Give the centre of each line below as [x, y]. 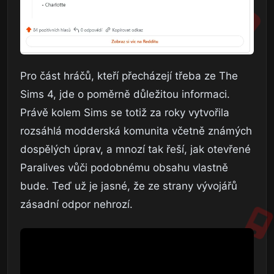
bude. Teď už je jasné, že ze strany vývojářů [129, 186]
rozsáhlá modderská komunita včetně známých [136, 131]
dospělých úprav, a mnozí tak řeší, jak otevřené [135, 150]
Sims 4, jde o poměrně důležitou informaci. [125, 94]
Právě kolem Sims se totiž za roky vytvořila [125, 113]
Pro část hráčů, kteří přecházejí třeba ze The [129, 76]
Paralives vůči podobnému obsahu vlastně [124, 168]
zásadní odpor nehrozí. [76, 205]
